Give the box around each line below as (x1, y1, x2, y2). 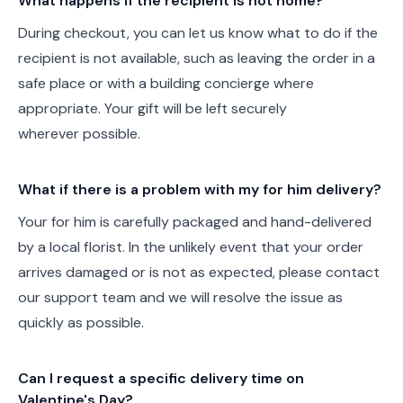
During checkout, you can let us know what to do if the (18, 23, 378, 42)
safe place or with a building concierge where (18, 74, 314, 93)
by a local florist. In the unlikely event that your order (18, 237, 363, 256)
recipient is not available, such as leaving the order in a (18, 49, 375, 67)
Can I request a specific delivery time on (18, 369, 304, 388)
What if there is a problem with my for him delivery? (18, 180, 381, 199)
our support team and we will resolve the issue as (18, 288, 343, 307)
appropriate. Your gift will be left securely (18, 99, 287, 118)
